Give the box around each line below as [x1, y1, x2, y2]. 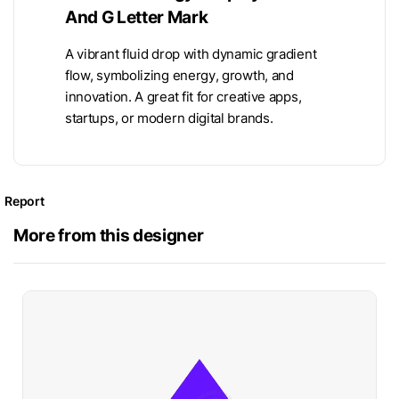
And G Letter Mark [65, 5, 208, 28]
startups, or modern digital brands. [65, 110, 273, 126]
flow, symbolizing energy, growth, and [65, 67, 294, 84]
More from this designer [13, 224, 204, 246]
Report [4, 192, 45, 208]
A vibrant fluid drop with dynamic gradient [65, 45, 317, 62]
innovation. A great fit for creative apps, [65, 88, 302, 105]
